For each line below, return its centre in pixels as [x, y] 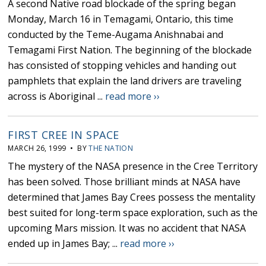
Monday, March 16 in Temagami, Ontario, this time [121, 19]
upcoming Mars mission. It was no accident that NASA [127, 228]
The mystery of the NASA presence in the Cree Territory [133, 167]
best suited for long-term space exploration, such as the [133, 213]
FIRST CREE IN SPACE [64, 135]
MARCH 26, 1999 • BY [48, 148]
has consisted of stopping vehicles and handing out [122, 66]
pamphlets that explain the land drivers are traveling [125, 81]
